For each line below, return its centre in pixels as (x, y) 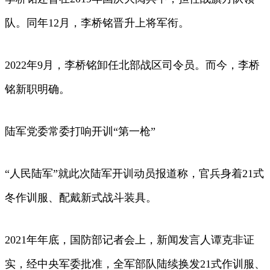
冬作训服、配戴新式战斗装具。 (81, 198)
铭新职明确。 (37, 89)
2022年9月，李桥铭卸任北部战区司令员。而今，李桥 (132, 65)
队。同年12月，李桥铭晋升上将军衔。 (97, 23)
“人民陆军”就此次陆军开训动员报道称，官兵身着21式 (134, 174)
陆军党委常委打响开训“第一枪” (80, 132)
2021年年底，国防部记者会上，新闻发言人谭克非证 (130, 240)
